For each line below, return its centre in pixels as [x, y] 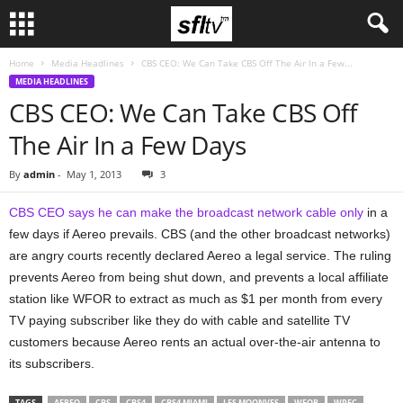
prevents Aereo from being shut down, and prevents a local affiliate [199, 277]
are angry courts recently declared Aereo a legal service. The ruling [200, 255]
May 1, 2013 [94, 174]
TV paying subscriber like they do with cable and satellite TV [179, 320]
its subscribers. [52, 363]
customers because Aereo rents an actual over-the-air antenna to [195, 342]
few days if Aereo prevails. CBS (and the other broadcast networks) [200, 234]
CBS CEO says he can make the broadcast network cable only [186, 212]
